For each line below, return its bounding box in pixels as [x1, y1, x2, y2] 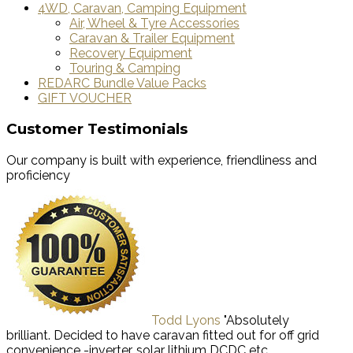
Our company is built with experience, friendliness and [6, 153, 317, 169]
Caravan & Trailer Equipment [69, 30, 235, 46]
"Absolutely [224, 313, 289, 329]
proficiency [6, 168, 70, 184]
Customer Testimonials [6, 120, 188, 139]
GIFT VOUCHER [38, 90, 132, 106]
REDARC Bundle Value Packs [38, 75, 206, 91]
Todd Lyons [151, 313, 221, 329]
